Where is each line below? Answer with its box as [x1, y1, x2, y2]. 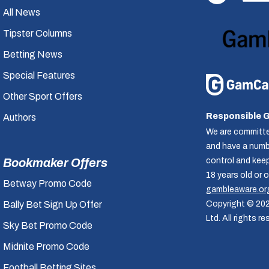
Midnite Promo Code [3, 241, 90, 252]
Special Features [3, 70, 76, 80]
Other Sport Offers [3, 91, 83, 101]
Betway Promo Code [3, 178, 92, 189]
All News [3, 7, 41, 17]
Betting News [3, 49, 63, 59]
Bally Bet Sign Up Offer [3, 199, 103, 210]
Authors [3, 112, 37, 122]
